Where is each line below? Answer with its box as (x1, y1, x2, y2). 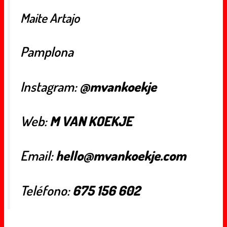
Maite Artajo (20, 10, 80, 26)
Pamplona (20, 43, 73, 60)
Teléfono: (20, 181, 72, 199)
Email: (20, 147, 56, 164)
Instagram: (20, 78, 80, 95)
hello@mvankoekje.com (56, 147, 186, 164)
